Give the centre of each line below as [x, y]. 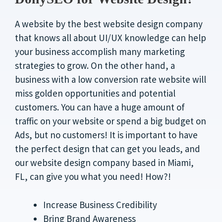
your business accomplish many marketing [100, 52]
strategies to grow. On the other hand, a [95, 65]
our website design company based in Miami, [104, 163]
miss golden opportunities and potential [95, 93]
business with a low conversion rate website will [111, 79]
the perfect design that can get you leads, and [108, 149]
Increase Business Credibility [100, 204]
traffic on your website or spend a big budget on [111, 121]
